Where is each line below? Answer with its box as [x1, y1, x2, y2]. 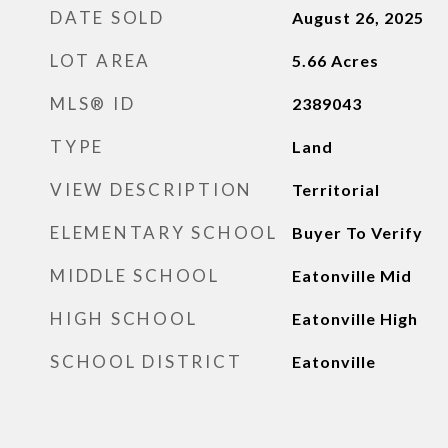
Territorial [291, 180, 380, 199]
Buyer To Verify [291, 223, 423, 242]
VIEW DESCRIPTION [50, 179, 253, 200]
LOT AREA [50, 50, 151, 71]
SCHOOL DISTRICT [50, 351, 243, 372]
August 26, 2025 [291, 8, 424, 27]
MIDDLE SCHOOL [50, 265, 220, 286]
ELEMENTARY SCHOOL [50, 222, 278, 243]
